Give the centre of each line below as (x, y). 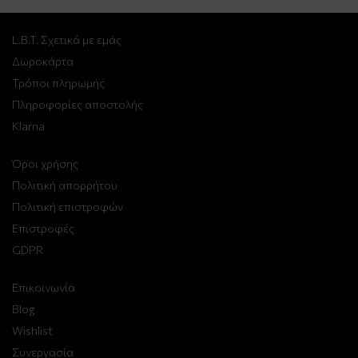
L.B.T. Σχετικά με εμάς (67, 39)
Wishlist (32, 330)
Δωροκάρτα (43, 61)
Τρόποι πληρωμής (58, 82)
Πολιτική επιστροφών (68, 206)
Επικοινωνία (44, 287)
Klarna (28, 125)
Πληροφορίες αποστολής (78, 104)
